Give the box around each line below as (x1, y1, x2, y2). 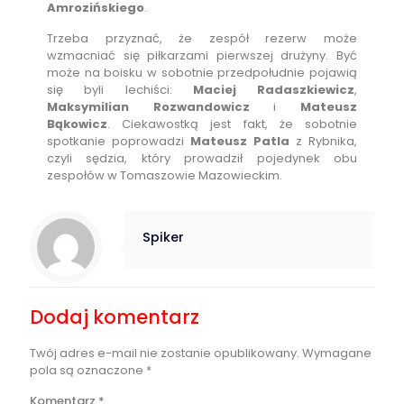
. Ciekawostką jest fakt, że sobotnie (107, 115, 357, 133)
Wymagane (302, 344, 372, 363)
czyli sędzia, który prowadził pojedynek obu (47, 150, 357, 168)
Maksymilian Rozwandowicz (47, 98, 250, 116)
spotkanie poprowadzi (47, 133, 191, 151)
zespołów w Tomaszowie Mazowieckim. (47, 167, 283, 185)
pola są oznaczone (30, 362, 146, 380)
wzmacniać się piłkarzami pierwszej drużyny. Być (47, 47, 357, 65)
